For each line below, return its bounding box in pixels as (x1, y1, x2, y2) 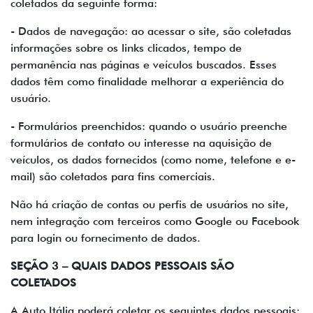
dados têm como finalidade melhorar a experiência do (10, 75, 284, 88)
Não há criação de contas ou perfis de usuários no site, (10, 198, 289, 211)
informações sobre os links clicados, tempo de (10, 41, 242, 54)
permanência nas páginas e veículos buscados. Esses (10, 58, 277, 71)
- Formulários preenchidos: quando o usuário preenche (10, 119, 287, 133)
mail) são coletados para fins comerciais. (10, 170, 215, 183)
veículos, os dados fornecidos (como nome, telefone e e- (10, 153, 296, 166)
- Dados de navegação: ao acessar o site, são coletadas (10, 24, 291, 38)
